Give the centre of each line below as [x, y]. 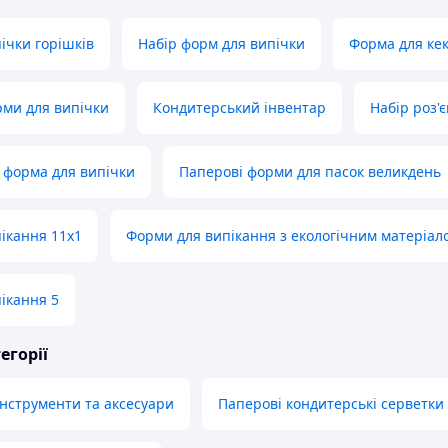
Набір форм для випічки [221, 44]
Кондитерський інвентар [239, 108]
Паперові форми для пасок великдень [310, 172]
